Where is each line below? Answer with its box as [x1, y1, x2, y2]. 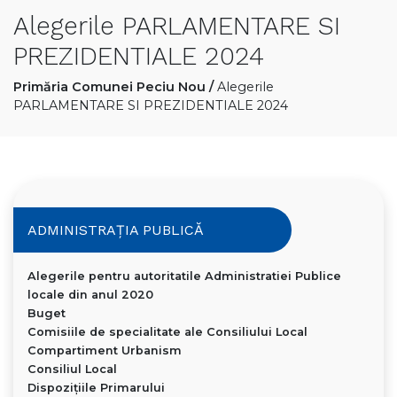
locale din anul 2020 [27, 288, 153, 302]
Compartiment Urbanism [27, 344, 182, 358]
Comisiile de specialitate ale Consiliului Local [27, 325, 307, 339]
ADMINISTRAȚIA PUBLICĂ [27, 222, 204, 239]
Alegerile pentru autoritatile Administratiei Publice [27, 269, 341, 284]
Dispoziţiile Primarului [27, 381, 165, 395]
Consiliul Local [27, 362, 117, 377]
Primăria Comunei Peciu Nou [13, 79, 206, 96]
